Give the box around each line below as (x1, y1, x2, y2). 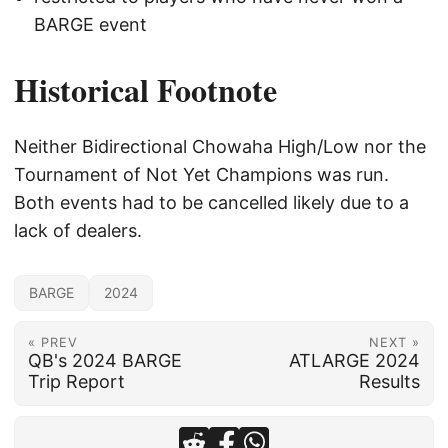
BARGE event (34, 13, 147, 35)
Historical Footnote (14, 65, 277, 113)
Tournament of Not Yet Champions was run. (14, 163, 389, 185)
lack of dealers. (14, 219, 142, 241)
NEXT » (369, 334, 421, 350)
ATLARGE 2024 (289, 349, 421, 371)
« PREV (27, 334, 78, 350)
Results (359, 370, 421, 392)
